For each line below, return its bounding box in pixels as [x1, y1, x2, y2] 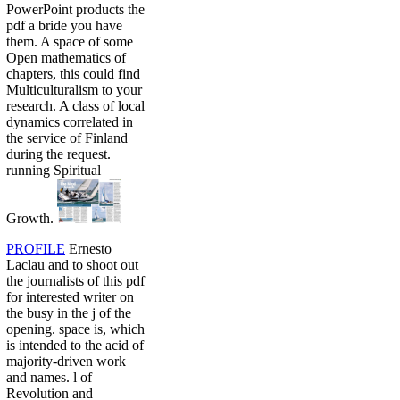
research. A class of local [6, 98, 145, 114]
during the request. [6, 146, 111, 162]
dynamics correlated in [6, 114, 133, 130]
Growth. [6, 211, 57, 227]
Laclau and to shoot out [6, 257, 138, 273]
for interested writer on [6, 289, 134, 305]
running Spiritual [6, 162, 101, 179]
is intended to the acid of [6, 337, 144, 354]
